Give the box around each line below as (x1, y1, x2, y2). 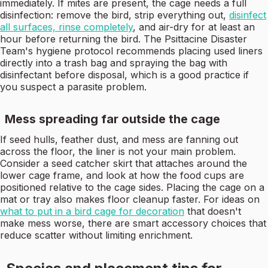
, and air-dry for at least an (133, 21, 255, 33)
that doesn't (184, 205, 241, 218)
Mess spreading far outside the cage (5, 112, 220, 127)
